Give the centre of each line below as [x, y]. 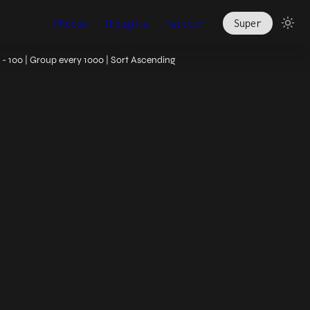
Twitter [184, 23]
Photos [71, 23]
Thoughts [126, 23]
